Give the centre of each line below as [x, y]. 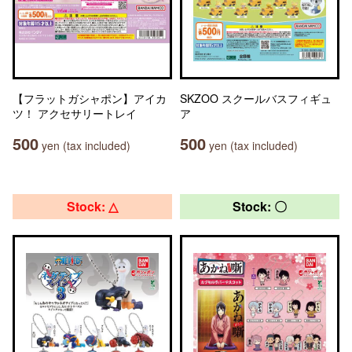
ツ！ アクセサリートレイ [75, 113]
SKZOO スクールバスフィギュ [256, 98]
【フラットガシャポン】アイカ [90, 98]
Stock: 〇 [260, 206]
